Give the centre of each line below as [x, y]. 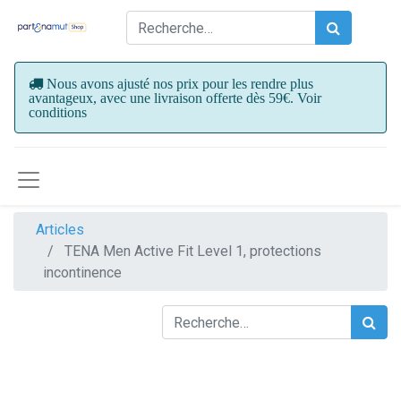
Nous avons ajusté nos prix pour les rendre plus [180, 83]
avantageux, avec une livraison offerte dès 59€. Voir [175, 98]
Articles [60, 230]
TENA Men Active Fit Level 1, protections [193, 251]
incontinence [82, 273]
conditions [58, 112]
